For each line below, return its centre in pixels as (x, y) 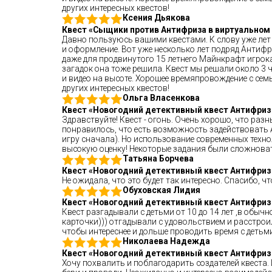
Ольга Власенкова (161, 98)
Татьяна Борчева (158, 158)
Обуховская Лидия (161, 190)
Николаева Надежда (166, 241)
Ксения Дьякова (156, 18)
